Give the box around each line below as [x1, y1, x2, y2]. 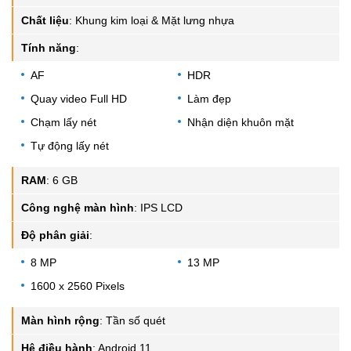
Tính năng [21, 41, 76, 54]
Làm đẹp [187, 92, 231, 105]
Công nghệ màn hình [21, 201, 134, 214]
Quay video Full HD [31, 92, 127, 105]
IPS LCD [140, 201, 183, 214]
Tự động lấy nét [31, 139, 109, 152]
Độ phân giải [21, 228, 89, 241]
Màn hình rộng [21, 313, 100, 327]
